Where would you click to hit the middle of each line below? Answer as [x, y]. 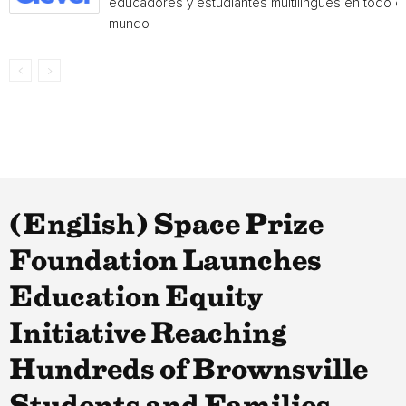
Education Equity [136, 298]
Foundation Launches [165, 262]
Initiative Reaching [148, 334]
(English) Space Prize [166, 226]
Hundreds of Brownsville [188, 371]
